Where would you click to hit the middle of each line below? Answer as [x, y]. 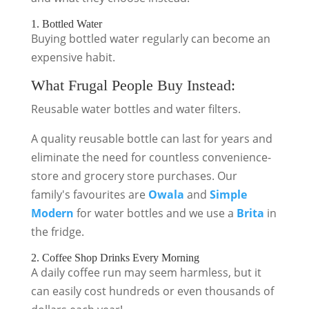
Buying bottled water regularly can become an [150, 39]
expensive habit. [73, 57]
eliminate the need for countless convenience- [151, 157]
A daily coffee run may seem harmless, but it [146, 272]
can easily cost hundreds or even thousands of [152, 291]
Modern [52, 213]
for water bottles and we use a [155, 213]
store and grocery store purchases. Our [134, 176]
